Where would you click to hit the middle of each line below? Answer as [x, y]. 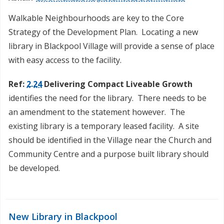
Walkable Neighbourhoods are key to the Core [96, 18]
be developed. [34, 168]
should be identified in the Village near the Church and [110, 140]
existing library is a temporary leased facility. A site [104, 126]
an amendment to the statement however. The [97, 112]
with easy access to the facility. [65, 60]
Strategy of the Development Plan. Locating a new [103, 32]
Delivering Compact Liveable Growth [117, 84]
